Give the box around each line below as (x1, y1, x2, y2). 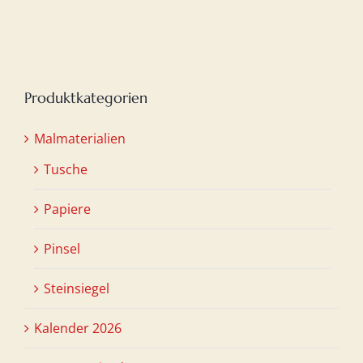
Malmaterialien (34, 130, 126, 148)
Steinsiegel (44, 280, 109, 298)
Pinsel (44, 240, 80, 258)
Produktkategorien (24, 88, 147, 108)
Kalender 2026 (34, 319, 122, 338)
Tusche (44, 160, 88, 179)
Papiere (44, 200, 91, 219)
